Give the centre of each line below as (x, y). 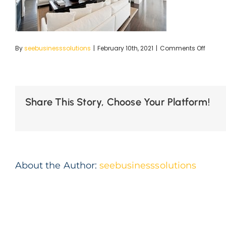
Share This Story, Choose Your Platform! (118, 102)
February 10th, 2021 (125, 48)
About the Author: (57, 166)
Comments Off (183, 48)
